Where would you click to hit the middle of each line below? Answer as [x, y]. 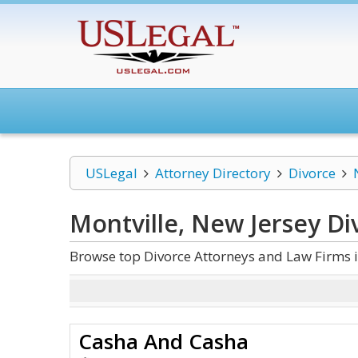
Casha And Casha [163, 341]
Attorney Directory [213, 173]
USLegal [111, 173]
